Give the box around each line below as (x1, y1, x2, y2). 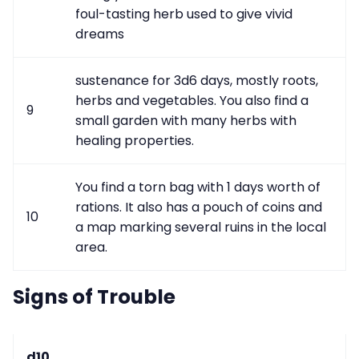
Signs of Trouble (13, 282, 175, 311)
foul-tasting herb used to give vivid (75, 4, 292, 23)
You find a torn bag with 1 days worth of (75, 177, 321, 196)
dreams (75, 24, 124, 43)
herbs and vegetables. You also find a (75, 91, 309, 110)
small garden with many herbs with (75, 111, 296, 130)
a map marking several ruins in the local (75, 217, 326, 236)
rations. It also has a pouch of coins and (75, 197, 322, 216)
